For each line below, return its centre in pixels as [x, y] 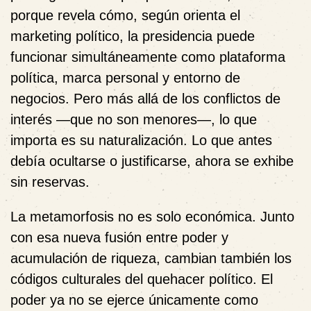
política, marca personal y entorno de [125, 78]
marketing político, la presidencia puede [133, 36]
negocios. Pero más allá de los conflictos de [145, 99]
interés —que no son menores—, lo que [134, 119]
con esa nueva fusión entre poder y [119, 237]
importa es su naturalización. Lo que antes [141, 140]
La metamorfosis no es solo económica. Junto [152, 217]
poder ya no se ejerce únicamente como [134, 300]
